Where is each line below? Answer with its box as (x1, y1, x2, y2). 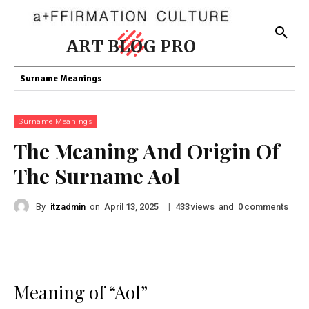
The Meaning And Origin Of (14, 137, 279, 165)
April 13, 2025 (104, 201, 159, 212)
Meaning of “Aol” (14, 280, 148, 304)
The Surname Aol (14, 162, 180, 190)
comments (244, 201, 288, 212)
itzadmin (50, 201, 86, 212)
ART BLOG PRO (66, 36, 196, 57)
